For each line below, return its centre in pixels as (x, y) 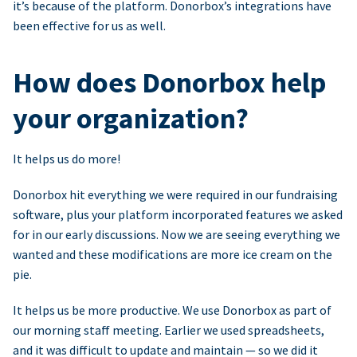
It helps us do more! (67, 159)
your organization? (131, 119)
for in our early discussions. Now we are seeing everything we (177, 235)
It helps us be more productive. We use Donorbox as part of (172, 310)
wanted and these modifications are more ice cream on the (173, 255)
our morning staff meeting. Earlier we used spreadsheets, (169, 330)
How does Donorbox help (169, 83)
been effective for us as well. (89, 26)
